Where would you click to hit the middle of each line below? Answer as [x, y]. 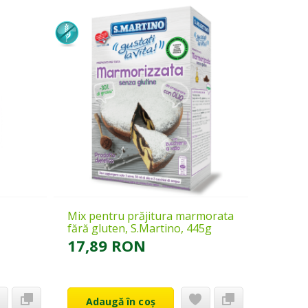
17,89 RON [106, 245]
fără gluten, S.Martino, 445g [139, 228]
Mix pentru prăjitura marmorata [150, 216]
